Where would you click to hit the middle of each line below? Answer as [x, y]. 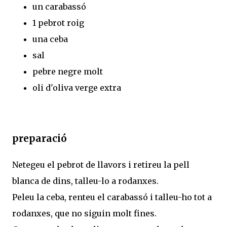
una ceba [50, 39]
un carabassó [59, 6]
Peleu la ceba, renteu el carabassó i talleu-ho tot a [112, 197]
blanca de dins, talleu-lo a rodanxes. [85, 181]
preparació [40, 139]
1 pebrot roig [58, 23]
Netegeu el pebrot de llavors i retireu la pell [101, 164]
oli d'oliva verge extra [77, 87]
